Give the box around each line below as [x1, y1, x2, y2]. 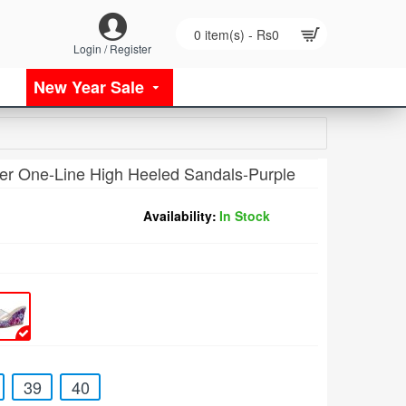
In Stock [219, 207, 270, 225]
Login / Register [73, 40, 151, 56]
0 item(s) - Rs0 [194, 24, 279, 43]
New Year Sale [34, 74, 144, 99]
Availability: [143, 207, 217, 225]
